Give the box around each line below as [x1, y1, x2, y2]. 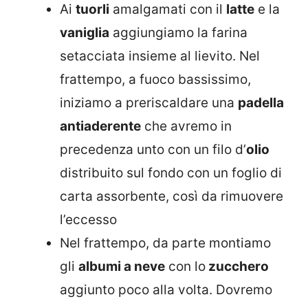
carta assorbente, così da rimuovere [60, 188, 283, 204]
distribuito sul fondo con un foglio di [60, 164, 282, 181]
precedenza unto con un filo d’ [60, 141, 246, 157]
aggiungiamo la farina [109, 24, 247, 41]
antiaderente [60, 118, 141, 134]
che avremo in [141, 118, 232, 134]
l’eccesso [60, 211, 117, 228]
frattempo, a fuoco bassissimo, [60, 71, 251, 87]
